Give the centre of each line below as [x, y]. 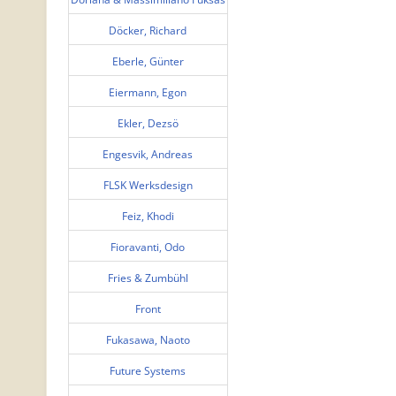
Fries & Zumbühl [148, 278]
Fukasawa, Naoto [148, 339]
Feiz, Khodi [148, 216]
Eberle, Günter [148, 61]
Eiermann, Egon [148, 92]
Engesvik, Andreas [148, 154]
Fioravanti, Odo [148, 247]
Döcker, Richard [148, 30]
